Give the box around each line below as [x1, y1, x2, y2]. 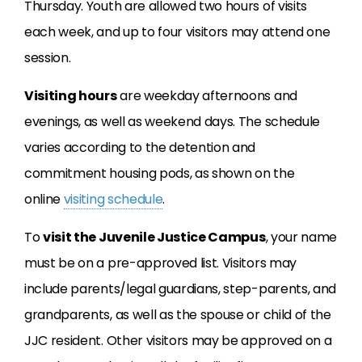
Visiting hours [24, 86, 117, 106]
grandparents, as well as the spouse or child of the [24, 305, 331, 325]
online [24, 190, 64, 209]
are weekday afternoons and [116, 86, 297, 106]
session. [24, 48, 71, 68]
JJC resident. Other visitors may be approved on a [24, 331, 332, 351]
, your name [265, 228, 337, 247]
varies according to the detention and [24, 138, 256, 158]
